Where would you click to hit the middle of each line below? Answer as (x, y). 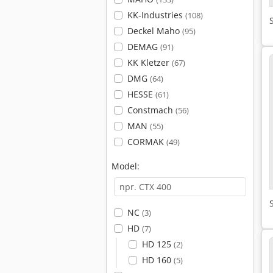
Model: (126, 166)
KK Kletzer (149, 62)
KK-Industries (156, 15)
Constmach (151, 110)
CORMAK (147, 142)
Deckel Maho (154, 31)
